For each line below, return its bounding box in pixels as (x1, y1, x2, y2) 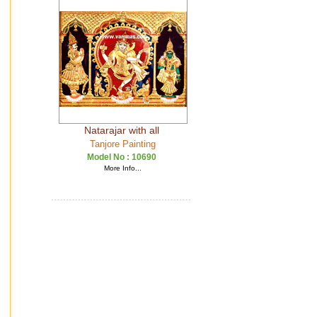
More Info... (104, 164, 142, 172)
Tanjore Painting (90, 139, 156, 149)
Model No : (86, 152, 132, 162)
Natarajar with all (83, 125, 159, 136)
